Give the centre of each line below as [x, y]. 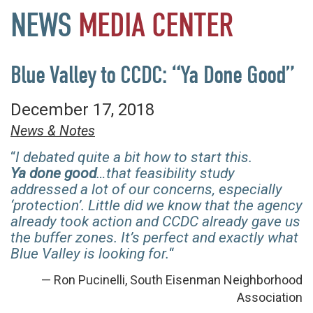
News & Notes [53, 131]
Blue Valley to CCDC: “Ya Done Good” [153, 75]
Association [270, 297]
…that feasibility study [166, 173]
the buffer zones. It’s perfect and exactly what [154, 238]
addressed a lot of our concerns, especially [146, 189]
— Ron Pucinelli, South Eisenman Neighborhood [172, 279]
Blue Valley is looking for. [90, 254]
